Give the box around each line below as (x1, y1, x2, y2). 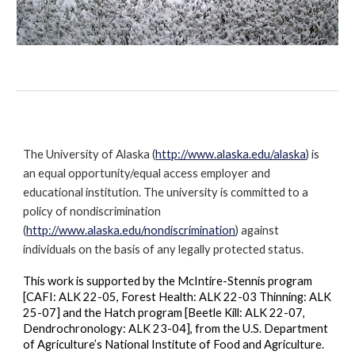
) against (235, 223, 280, 237)
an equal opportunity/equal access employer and (23, 166, 271, 180)
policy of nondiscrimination (23, 204, 162, 218)
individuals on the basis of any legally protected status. (23, 242, 304, 256)
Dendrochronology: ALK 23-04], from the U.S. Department (23, 322, 329, 335)
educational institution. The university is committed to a (23, 185, 309, 199)
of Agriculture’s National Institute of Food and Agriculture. (23, 338, 325, 351)
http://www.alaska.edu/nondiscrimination (26, 223, 236, 237)
